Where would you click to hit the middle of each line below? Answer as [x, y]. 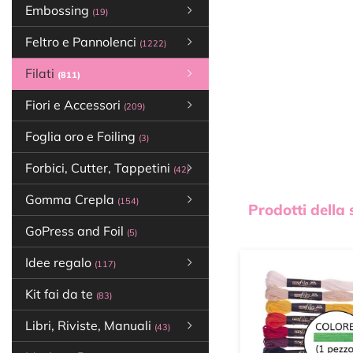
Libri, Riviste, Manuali [90, 325]
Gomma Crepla [71, 199]
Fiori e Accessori [74, 105]
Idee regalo [60, 262]
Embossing [59, 10]
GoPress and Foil [76, 231]
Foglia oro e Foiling [82, 136]
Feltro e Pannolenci [82, 42]
